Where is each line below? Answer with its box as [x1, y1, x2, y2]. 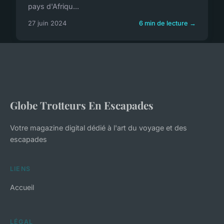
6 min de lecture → [139, 19, 196, 27]
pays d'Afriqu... [28, 1, 79, 10]
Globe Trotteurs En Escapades [10, 97, 153, 112]
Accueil [10, 182, 34, 191]
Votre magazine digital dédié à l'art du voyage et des [10, 123, 187, 132]
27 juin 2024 [28, 19, 66, 27]
